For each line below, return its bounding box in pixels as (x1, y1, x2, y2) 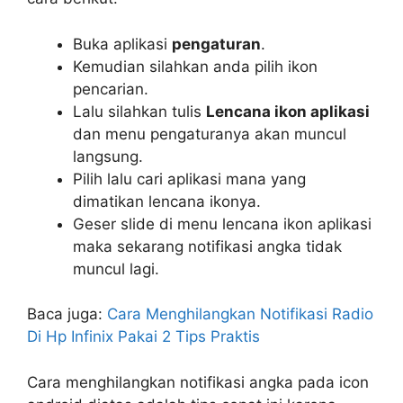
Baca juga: (27, 305, 107, 324)
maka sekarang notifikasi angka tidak (73, 237, 342, 255)
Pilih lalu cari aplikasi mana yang (73, 169, 306, 188)
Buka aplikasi (73, 34, 172, 53)
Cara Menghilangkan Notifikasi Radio (107, 305, 373, 324)
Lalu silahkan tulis (73, 102, 206, 121)
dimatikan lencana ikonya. (73, 192, 261, 210)
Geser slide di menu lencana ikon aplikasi (73, 214, 372, 233)
